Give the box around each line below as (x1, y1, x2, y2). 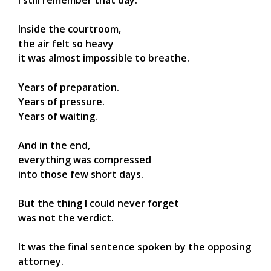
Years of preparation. (18, 80, 119, 94)
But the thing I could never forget (18, 197, 179, 211)
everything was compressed (18, 153, 151, 167)
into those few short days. (18, 168, 143, 181)
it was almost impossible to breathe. (18, 51, 189, 65)
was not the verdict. (18, 211, 114, 225)
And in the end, (18, 139, 90, 152)
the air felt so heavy (18, 37, 114, 51)
